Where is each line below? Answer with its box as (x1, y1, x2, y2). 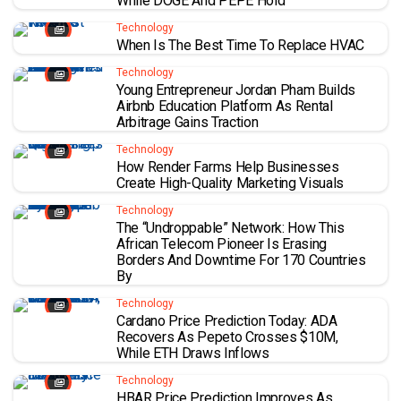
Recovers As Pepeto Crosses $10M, (116, 328, 338, 346)
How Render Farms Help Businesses (116, 158, 339, 175)
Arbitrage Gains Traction (116, 113, 259, 131)
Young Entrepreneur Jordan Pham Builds (116, 81, 356, 98)
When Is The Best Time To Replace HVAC (116, 36, 365, 54)
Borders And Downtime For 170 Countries (116, 251, 366, 269)
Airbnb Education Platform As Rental (116, 97, 333, 115)
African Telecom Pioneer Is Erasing (116, 235, 328, 252)
